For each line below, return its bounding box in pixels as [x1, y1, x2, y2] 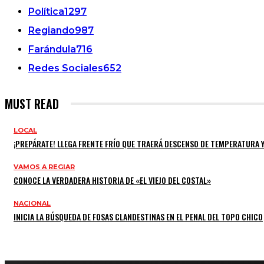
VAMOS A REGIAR [14, 162, 75, 171]
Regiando [28, 24, 75, 36]
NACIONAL [14, 199, 51, 207]
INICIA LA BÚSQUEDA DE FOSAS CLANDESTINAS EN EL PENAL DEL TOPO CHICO [14, 210, 263, 223]
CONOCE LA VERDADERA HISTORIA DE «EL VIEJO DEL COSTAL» [14, 173, 211, 186]
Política [28, 5, 64, 17]
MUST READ [5, 94, 59, 113]
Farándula [28, 43, 76, 55]
